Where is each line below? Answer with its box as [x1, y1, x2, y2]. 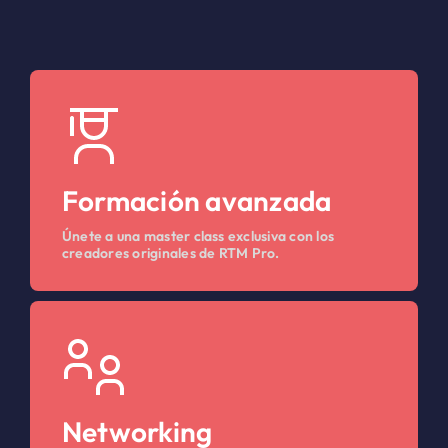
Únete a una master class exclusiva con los [61, 227, 335, 246]
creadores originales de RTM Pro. [61, 244, 280, 263]
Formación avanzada [61, 183, 332, 219]
